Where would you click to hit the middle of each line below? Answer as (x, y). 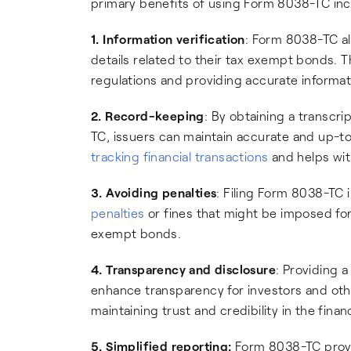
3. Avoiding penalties (154, 192)
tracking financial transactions (180, 156)
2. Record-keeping (148, 116)
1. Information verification (168, 39)
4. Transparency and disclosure (183, 269)
